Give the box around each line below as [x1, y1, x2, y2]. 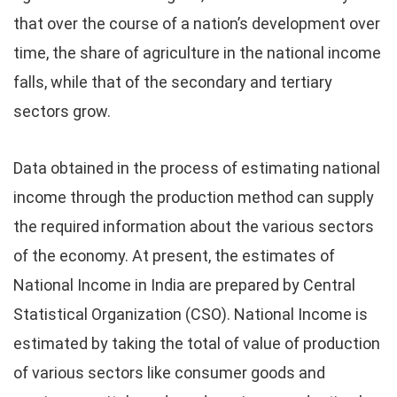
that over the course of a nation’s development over [13, 14, 380, 33]
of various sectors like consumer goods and [13, 363, 325, 382]
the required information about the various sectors [13, 217, 374, 236]
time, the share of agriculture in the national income [13, 43, 381, 62]
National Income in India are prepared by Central [13, 276, 355, 294]
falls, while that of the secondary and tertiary [13, 73, 332, 91]
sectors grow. [13, 102, 111, 121]
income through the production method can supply [13, 188, 374, 206]
